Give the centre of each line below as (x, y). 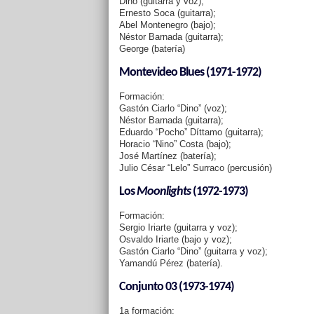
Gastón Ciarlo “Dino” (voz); (173, 108)
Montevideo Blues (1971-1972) (190, 73)
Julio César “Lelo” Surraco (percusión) (195, 168)
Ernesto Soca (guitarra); (167, 13)
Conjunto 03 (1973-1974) (176, 287)
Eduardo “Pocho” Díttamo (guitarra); (191, 132)
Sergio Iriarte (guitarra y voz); (178, 227)
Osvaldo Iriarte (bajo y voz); (175, 239)
